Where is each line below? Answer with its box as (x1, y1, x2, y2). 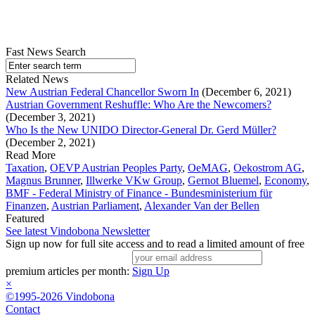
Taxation (6, 162, 44, 174)
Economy (264, 174, 307, 187)
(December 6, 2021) (199, 86, 291, 98)
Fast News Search (6, 46, 86, 58)
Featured (6, 212, 44, 225)
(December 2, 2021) (6, 136, 95, 149)
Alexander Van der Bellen (144, 200, 259, 212)
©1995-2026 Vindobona (6, 290, 115, 303)
